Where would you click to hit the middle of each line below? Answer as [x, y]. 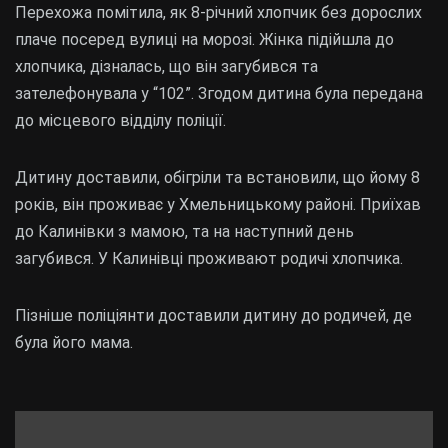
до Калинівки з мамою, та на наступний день [184, 231]
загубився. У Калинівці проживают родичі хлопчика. [209, 258]
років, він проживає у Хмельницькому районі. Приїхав [218, 204]
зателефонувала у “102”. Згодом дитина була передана [219, 93]
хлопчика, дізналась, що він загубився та [166, 66]
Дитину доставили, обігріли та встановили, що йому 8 [217, 177]
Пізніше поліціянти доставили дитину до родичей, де [213, 315]
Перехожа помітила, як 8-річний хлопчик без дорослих [218, 12]
